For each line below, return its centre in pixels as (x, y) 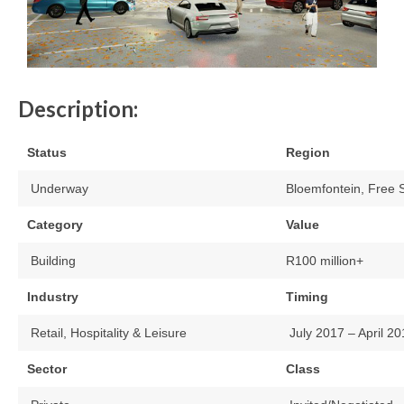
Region (308, 153)
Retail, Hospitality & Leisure (107, 333)
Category (55, 225)
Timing (307, 297)
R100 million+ (325, 261)
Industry (53, 297)
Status (47, 153)
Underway (58, 189)
